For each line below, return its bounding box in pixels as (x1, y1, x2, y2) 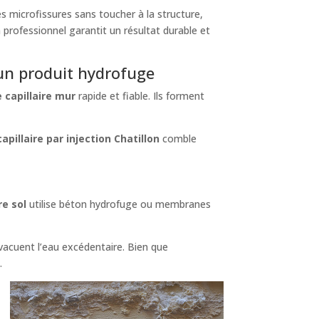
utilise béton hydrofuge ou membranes (26, 197, 211, 211)
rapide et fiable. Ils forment (75, 88, 205, 103)
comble (159, 131, 197, 145)
